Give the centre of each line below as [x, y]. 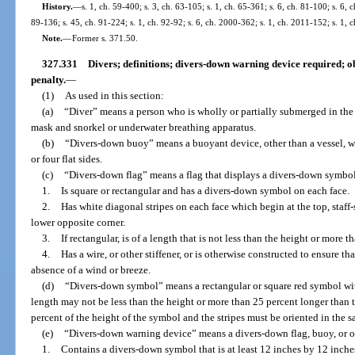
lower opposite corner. [78, 223]
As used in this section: [114, 96]
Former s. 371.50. [105, 38]
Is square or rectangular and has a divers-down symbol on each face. [205, 191]
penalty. [49, 80]
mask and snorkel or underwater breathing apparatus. [144, 128]
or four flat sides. [67, 159]
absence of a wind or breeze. [91, 270]
